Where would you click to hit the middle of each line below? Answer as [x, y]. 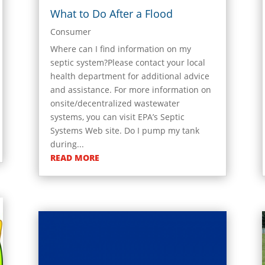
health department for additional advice [130, 76]
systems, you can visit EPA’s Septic [117, 117]
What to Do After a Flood [111, 14]
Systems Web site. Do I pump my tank [125, 131]
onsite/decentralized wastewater [115, 104]
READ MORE [75, 158]
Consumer [70, 32]
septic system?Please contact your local [127, 63]
